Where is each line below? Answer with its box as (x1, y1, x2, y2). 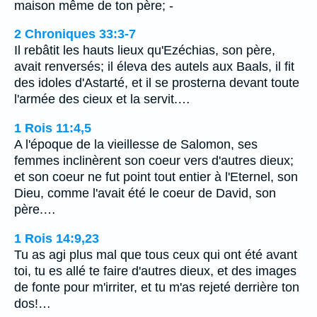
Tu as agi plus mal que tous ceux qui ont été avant (14, 247, 297, 262)
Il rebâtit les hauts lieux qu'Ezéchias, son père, (14, 43, 275, 58)
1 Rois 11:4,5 (14, 120, 91, 135)
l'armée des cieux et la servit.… (14, 92, 190, 107)
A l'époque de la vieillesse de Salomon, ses (14, 137, 258, 151)
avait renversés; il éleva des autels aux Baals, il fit (14, 59, 294, 74)
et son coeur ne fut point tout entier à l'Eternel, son (14, 169, 298, 184)
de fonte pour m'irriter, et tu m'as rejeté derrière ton (14, 279, 299, 294)
